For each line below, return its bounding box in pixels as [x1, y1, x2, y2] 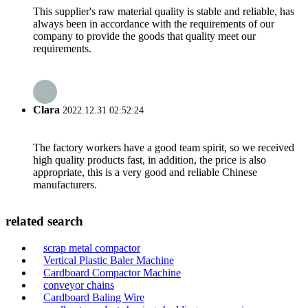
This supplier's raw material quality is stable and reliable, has [33, 5, 294, 18]
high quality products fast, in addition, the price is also [33, 153, 266, 166]
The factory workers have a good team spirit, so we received [33, 141, 294, 153]
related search [5, 214, 83, 229]
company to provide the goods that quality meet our [33, 30, 256, 43]
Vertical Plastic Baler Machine [43, 254, 174, 266]
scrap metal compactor [43, 242, 140, 254]
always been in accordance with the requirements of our [33, 18, 274, 30]
